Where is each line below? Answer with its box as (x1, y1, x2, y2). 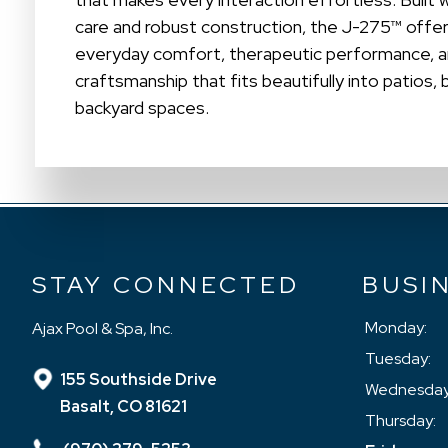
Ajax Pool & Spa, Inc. (32, 317, 173, 339)
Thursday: (365, 409, 436, 431)
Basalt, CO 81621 (60, 395, 187, 417)
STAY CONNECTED (32, 268, 300, 300)
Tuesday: (365, 347, 431, 369)
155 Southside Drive (60, 368, 217, 390)
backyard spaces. (75, 95, 210, 119)
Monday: (365, 316, 427, 338)
